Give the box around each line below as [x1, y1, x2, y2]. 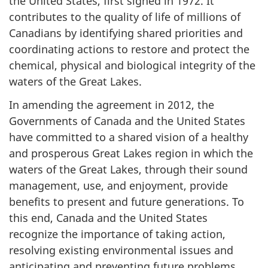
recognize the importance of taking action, [9, 226, 226, 241]
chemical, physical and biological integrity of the [9, 58, 255, 72]
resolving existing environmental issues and [9, 242, 233, 257]
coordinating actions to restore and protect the [9, 42, 249, 56]
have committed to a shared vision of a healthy [9, 129, 248, 144]
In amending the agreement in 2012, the [9, 97, 214, 112]
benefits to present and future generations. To [9, 194, 244, 209]
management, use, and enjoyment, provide [9, 178, 228, 193]
